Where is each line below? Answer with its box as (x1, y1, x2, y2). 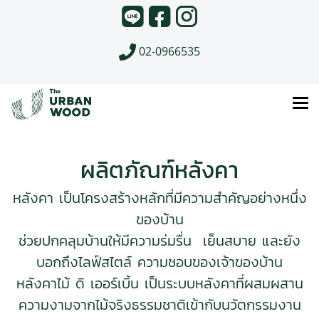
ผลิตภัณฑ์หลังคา (80, 153, 239, 188)
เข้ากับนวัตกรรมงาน (185, 294, 301, 316)
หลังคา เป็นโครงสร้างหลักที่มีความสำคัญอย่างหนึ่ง (12, 187, 307, 209)
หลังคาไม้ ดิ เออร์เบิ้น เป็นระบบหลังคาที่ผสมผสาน (16, 273, 303, 295)
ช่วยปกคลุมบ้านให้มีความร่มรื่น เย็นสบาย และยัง (19, 230, 300, 252)
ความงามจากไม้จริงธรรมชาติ (18, 294, 186, 316)
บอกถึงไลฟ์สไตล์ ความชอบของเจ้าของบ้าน (36, 251, 283, 273)
